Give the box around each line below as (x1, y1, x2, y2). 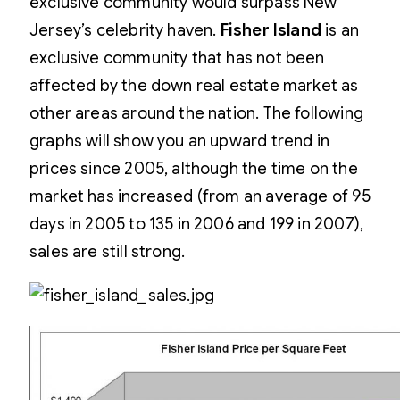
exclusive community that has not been (29, 48, 325, 68)
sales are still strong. (29, 242, 186, 262)
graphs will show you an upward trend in (29, 131, 330, 151)
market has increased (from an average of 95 (29, 187, 371, 206)
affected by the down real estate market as (29, 76, 359, 96)
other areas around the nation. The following (29, 104, 363, 123)
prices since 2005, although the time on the (29, 159, 358, 179)
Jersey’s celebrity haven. (29, 21, 221, 40)
